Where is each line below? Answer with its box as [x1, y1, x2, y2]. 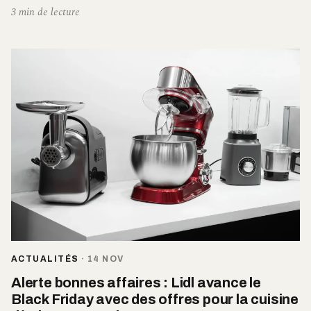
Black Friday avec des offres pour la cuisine [11, 291, 299, 307]
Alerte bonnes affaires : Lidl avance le [11, 274, 262, 290]
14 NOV [87, 253, 124, 264]
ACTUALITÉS [11, 253, 79, 264]
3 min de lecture [11, 3, 80, 20]
